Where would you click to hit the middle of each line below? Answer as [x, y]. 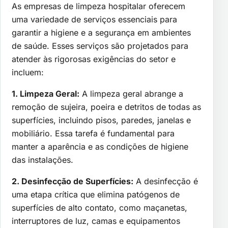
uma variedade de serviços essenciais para [94, 20]
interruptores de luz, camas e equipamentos [96, 221]
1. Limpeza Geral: [46, 94]
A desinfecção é [166, 181]
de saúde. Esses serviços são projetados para [100, 46]
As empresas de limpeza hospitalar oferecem [98, 6]
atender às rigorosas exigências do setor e [94, 59]
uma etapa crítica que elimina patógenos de [96, 195]
